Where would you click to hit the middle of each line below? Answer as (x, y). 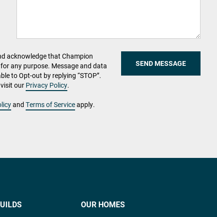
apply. (85, 104)
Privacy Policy (46, 85)
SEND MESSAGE (161, 63)
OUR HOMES (103, 204)
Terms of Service (50, 104)
